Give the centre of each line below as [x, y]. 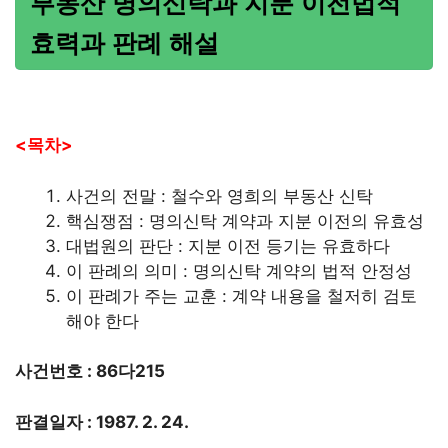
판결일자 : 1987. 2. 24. [102, 421]
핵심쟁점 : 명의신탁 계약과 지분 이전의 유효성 [245, 220]
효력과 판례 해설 [124, 43]
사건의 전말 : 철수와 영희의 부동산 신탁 [219, 195]
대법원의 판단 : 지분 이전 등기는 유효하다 [228, 245]
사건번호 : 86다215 [90, 371]
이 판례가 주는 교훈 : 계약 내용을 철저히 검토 [241, 295]
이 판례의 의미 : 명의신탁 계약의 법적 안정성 [239, 270]
